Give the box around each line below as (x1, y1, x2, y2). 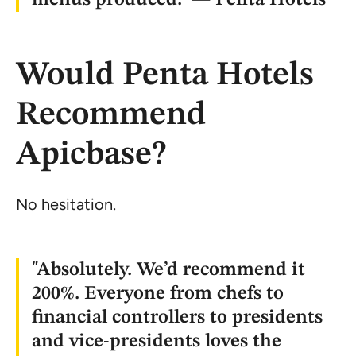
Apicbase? (16, 137, 167, 172)
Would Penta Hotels (16, 58, 314, 92)
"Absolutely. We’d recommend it (32, 260, 305, 280)
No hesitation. (16, 194, 116, 214)
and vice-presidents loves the (32, 331, 281, 351)
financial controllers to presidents (32, 308, 323, 327)
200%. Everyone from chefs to (32, 284, 284, 304)
